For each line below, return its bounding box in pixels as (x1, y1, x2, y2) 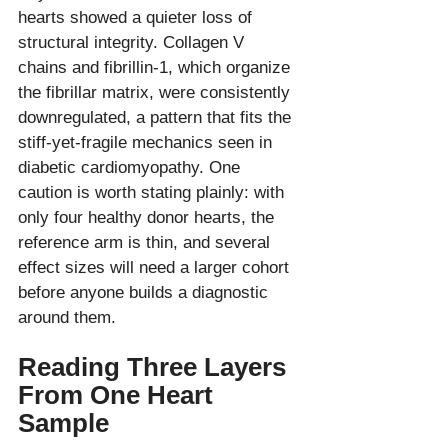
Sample (18, 407, 109, 438)
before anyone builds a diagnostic (18, 282, 273, 302)
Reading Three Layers (18, 351, 293, 382)
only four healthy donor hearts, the (18, 207, 279, 227)
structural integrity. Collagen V (18, 32, 249, 52)
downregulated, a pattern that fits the (18, 107, 296, 127)
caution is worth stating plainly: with (18, 182, 289, 202)
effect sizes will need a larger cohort (18, 257, 294, 277)
